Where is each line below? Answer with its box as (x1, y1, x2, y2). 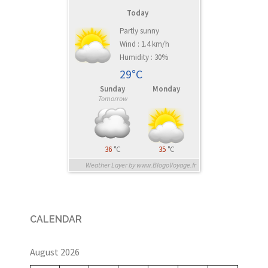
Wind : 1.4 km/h (120, 38, 169, 49)
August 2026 (30, 245, 80, 258)
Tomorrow (98, 93, 127, 103)
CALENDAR (30, 213, 82, 225)
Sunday (100, 83, 125, 94)
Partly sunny (120, 25, 159, 36)
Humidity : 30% (120, 51, 168, 62)
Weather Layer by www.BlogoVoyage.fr (86, 160, 196, 169)
